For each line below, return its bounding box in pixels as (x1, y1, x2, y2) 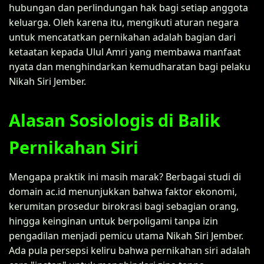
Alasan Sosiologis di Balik (9, 108, 220, 131)
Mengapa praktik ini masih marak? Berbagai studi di (9, 170, 241, 183)
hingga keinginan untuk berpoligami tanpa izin (9, 214, 218, 227)
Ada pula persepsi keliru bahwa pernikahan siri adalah (9, 243, 250, 257)
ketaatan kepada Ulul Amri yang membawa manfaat (9, 45, 241, 58)
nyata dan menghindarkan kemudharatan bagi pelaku (9, 60, 250, 73)
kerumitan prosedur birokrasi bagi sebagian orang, (9, 199, 239, 213)
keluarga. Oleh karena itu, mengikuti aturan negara (9, 15, 239, 29)
